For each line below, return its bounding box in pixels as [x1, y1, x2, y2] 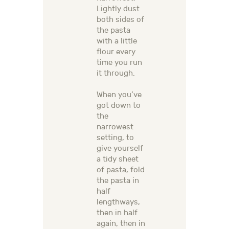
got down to [97, 101, 141, 110]
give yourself [97, 144, 143, 153]
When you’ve [97, 90, 142, 100]
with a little [97, 37, 137, 46]
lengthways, [97, 198, 140, 207]
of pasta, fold [97, 166, 145, 175]
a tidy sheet [97, 155, 139, 164]
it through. [97, 69, 135, 78]
